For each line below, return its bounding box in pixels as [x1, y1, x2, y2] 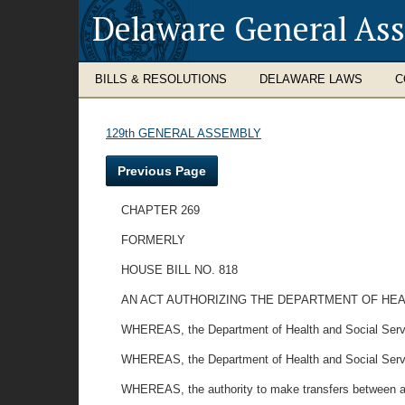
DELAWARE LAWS [259, 72, 363, 86]
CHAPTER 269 [121, 203, 201, 217]
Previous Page [118, 164, 206, 178]
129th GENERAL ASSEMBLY [106, 127, 261, 140]
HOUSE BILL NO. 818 [121, 263, 239, 277]
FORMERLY [121, 233, 186, 247]
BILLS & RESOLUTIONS [95, 72, 227, 86]
